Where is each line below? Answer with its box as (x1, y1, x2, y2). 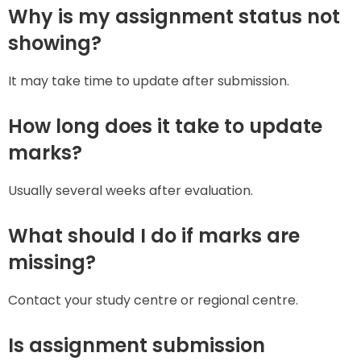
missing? (8, 249, 96, 276)
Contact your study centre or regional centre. (8, 291, 298, 310)
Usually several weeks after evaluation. (8, 181, 253, 201)
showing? (8, 29, 102, 56)
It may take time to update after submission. (8, 71, 289, 90)
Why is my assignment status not (8, 2, 340, 30)
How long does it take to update (8, 112, 322, 139)
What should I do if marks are (8, 222, 300, 250)
